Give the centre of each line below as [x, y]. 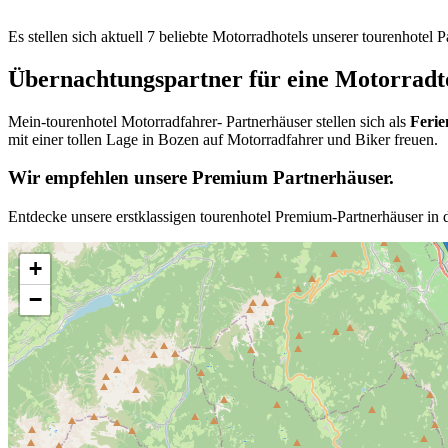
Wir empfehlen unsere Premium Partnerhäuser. [201, 178]
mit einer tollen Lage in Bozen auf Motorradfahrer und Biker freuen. [223, 139]
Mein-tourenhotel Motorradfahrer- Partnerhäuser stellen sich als [209, 121]
